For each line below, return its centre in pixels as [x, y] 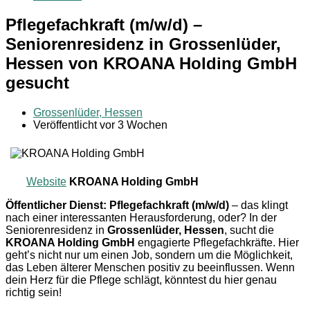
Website [46, 181]
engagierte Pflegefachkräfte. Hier [217, 242]
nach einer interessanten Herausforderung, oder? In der [141, 217]
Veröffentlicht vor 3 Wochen [100, 125]
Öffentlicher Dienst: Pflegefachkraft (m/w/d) [117, 205]
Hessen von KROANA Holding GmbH [151, 63]
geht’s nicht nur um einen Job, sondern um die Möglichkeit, [149, 255]
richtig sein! [34, 292]
